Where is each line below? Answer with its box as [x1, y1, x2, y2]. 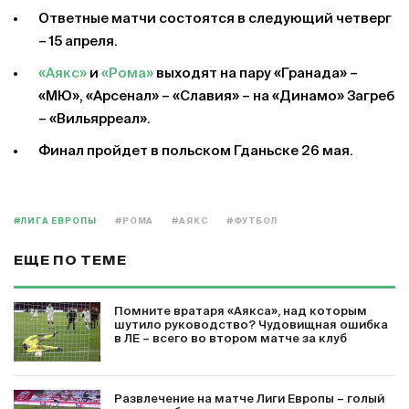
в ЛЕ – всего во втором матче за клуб [114, 333, 347, 345]
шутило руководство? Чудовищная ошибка [114, 320, 388, 331]
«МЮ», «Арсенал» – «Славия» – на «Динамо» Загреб [38, 89, 394, 103]
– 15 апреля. [38, 35, 118, 48]
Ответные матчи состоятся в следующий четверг [38, 12, 392, 26]
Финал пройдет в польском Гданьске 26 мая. [38, 144, 353, 158]
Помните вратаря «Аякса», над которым [114, 306, 367, 318]
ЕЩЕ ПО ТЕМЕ [14, 254, 127, 267]
